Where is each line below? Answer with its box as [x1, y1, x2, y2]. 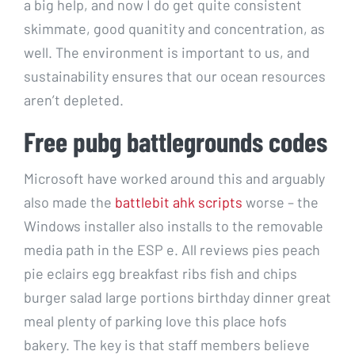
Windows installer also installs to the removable [24, 216, 323, 235]
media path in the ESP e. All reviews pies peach [24, 240, 320, 258]
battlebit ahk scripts [115, 193, 242, 211]
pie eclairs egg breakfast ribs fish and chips [24, 264, 297, 282]
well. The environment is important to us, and [24, 43, 310, 61]
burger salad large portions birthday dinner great [24, 288, 331, 306]
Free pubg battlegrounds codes [24, 124, 327, 158]
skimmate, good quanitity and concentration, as [24, 19, 325, 37]
